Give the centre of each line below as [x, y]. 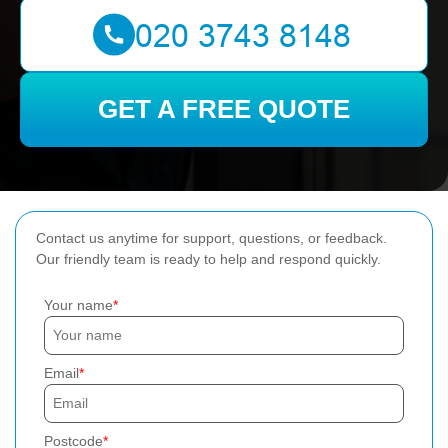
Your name [78, 305]
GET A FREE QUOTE [224, 109]
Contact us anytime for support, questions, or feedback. [211, 238]
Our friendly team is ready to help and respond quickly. [208, 259]
